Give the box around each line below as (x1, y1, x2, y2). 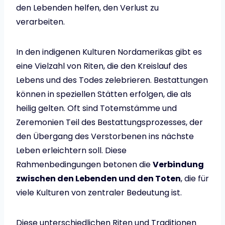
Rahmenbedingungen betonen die (16, 159, 153, 171)
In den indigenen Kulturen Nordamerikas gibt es (16, 46, 202, 58)
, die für (181, 173, 209, 185)
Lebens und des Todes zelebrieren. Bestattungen (16, 74, 208, 86)
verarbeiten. (16, 16, 65, 28)
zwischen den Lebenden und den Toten (16, 173, 181, 185)
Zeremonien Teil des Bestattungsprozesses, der (16, 117, 203, 129)
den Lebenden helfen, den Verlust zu (16, 2, 159, 14)
